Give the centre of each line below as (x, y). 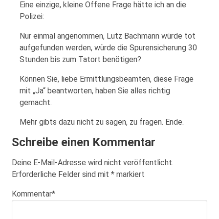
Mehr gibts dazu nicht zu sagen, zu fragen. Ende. (102, 122)
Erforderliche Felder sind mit (61, 174)
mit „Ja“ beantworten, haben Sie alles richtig (95, 91)
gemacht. (36, 102)
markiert (130, 174)
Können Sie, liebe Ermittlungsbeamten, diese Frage (107, 79)
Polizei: (32, 16)
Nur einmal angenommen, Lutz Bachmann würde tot (108, 36)
